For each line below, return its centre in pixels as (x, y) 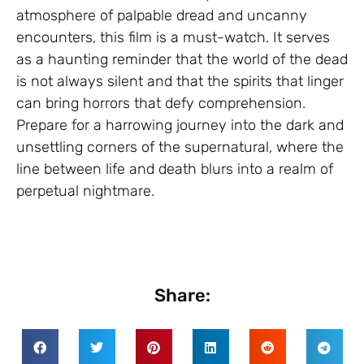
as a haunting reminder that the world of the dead (182, 59)
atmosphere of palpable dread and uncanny (162, 15)
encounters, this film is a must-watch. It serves (173, 37)
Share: (182, 296)
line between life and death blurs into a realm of (175, 169)
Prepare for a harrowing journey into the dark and (180, 125)
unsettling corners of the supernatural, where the (180, 147)
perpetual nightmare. (85, 191)
